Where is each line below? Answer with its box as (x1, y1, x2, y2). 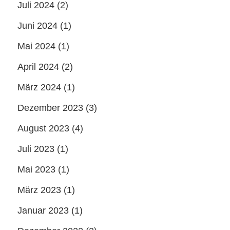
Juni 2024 (17, 21, 57, 31)
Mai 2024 (17, 41, 55, 51)
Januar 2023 (17, 205, 69, 216)
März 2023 (17, 185, 61, 195)
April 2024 (17, 62, 59, 72)
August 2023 (17, 123, 69, 133)
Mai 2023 (17, 164, 55, 175)
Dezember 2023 (17, 103, 83, 113)
